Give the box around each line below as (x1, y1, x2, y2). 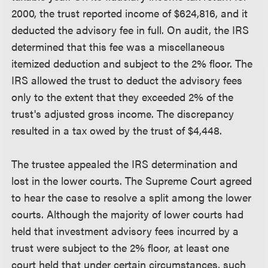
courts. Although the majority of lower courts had (11, 206, 244, 221)
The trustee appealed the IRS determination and (11, 156, 238, 171)
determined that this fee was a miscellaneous (11, 39, 226, 54)
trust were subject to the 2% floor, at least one (11, 240, 230, 255)
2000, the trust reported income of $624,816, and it (11, 5, 248, 20)
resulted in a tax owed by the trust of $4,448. (11, 123, 223, 138)
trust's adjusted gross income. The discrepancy (11, 106, 234, 121)
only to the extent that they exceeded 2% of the (11, 89, 234, 104)
